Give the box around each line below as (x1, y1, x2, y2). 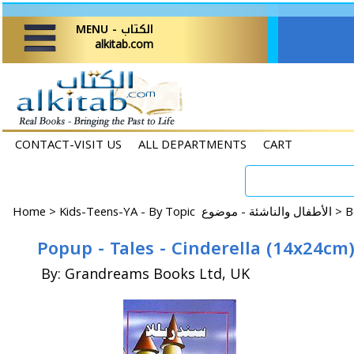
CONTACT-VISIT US (15, 136, 122, 152)
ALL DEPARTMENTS (138, 136, 247, 152)
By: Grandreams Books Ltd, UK (41, 264, 250, 283)
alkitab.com (95, 36, 153, 51)
